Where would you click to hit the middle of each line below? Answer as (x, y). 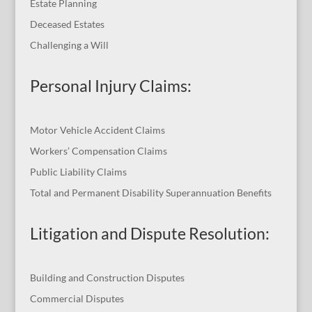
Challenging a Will (69, 45)
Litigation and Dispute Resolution (147, 234)
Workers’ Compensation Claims (98, 150)
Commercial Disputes (77, 298)
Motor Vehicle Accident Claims (97, 130)
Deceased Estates (67, 24)
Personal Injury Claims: (110, 86)
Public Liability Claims (78, 171)
